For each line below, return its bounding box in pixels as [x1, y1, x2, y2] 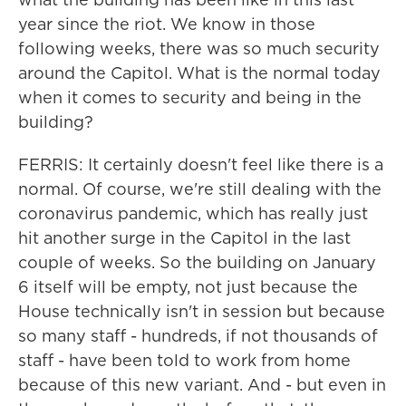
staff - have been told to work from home [18, 349, 351, 372]
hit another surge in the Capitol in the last [18, 227, 351, 249]
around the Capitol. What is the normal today [18, 62, 381, 84]
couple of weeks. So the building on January [18, 251, 376, 274]
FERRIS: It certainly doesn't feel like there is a [18, 153, 383, 176]
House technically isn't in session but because [18, 300, 385, 323]
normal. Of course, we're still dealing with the [18, 178, 382, 200]
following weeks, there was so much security [18, 37, 380, 60]
